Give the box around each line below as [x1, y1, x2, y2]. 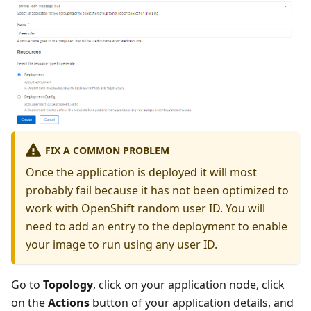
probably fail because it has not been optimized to [26, 182, 289, 198]
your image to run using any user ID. [26, 236, 217, 252]
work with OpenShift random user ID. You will [26, 200, 265, 216]
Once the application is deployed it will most [26, 164, 257, 180]
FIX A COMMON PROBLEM [44, 143, 169, 157]
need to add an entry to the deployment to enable [26, 218, 287, 234]
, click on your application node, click [93, 276, 285, 292]
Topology [43, 276, 93, 292]
